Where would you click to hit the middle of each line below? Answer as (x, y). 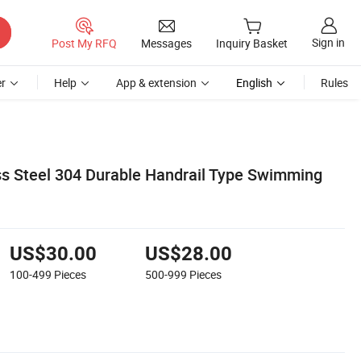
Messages (166, 43)
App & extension (156, 83)
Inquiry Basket (252, 44)
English (254, 83)
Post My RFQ (84, 43)
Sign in (328, 43)
